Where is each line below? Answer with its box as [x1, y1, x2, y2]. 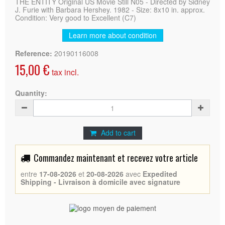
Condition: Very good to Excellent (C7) [15, 12, 136, 23]
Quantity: [15, 87, 47, 98]
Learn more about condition [68, 30, 157, 40]
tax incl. [50, 66, 79, 78]
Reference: [15, 48, 52, 58]
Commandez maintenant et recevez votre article [34, 151, 198, 164]
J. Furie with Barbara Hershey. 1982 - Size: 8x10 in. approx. [15, 4, 205, 15]
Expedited [143, 168, 177, 179]
